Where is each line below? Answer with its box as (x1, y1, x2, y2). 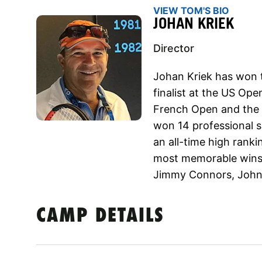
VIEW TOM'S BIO (153, 4, 229, 16)
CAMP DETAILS (36, 206, 164, 227)
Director (153, 42, 194, 54)
